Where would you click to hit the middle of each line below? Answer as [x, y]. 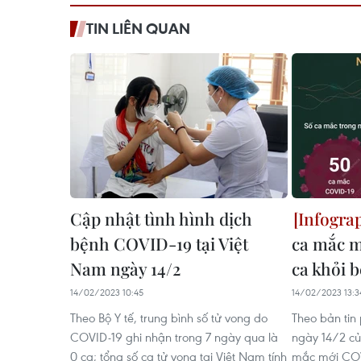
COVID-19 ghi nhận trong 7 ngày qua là [174, 337]
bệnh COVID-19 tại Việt [159, 243]
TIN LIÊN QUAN [138, 28]
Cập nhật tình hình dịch [161, 218]
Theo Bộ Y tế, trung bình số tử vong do [169, 317]
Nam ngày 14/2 [125, 268]
